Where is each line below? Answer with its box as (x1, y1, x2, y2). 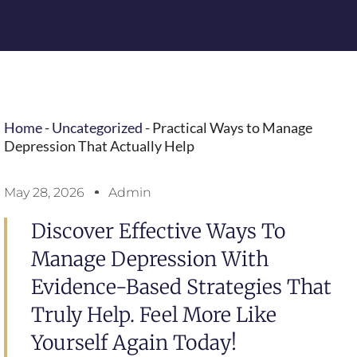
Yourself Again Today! (31, 329, 237, 355)
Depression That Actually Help (4, 137, 194, 155)
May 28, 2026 (4, 184, 84, 200)
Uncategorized (52, 119, 143, 137)
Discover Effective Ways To (31, 218, 285, 244)
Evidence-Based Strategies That (31, 273, 331, 300)
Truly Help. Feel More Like (31, 301, 277, 328)
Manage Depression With (31, 245, 269, 272)
